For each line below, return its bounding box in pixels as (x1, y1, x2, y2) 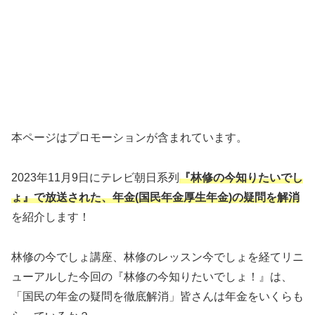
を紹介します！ (11, 210, 90, 223)
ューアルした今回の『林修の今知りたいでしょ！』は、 (11, 270, 292, 283)
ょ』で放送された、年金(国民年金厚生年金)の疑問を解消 (11, 191, 300, 203)
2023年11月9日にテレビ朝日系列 (11, 171, 179, 184)
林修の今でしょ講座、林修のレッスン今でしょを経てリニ (11, 250, 304, 263)
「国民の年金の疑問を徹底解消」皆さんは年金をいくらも (11, 290, 304, 302)
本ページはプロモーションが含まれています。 (11, 131, 247, 143)
